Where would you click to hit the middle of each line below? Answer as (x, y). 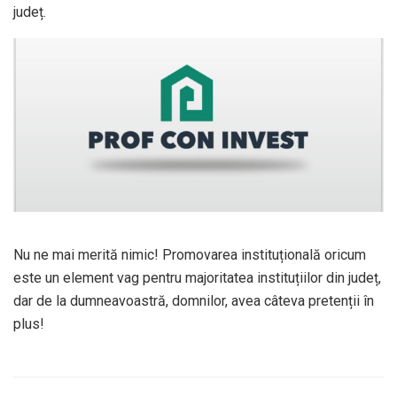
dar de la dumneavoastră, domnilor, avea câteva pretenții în (194, 300)
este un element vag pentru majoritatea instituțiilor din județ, (197, 277)
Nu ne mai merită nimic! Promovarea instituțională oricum (190, 254)
